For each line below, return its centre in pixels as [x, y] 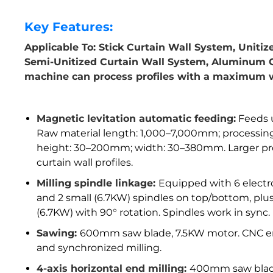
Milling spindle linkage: [98, 183]
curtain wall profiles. [85, 163]
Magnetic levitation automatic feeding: [136, 119]
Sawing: [58, 233]
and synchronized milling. [99, 248]
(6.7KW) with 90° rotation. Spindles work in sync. [154, 213]
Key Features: [69, 27]
